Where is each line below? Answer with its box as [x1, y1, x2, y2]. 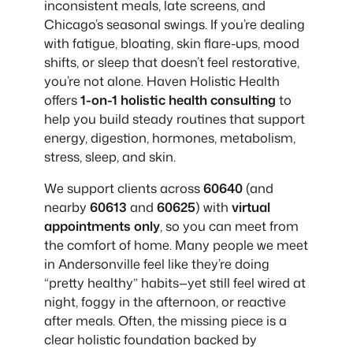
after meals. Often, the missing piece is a [44, 311, 287, 330]
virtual [232, 198, 270, 217]
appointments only [44, 217, 160, 236]
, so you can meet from [160, 217, 299, 236]
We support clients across [44, 179, 203, 198]
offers [44, 91, 80, 110]
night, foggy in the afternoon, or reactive [44, 292, 286, 311]
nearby [44, 198, 90, 217]
